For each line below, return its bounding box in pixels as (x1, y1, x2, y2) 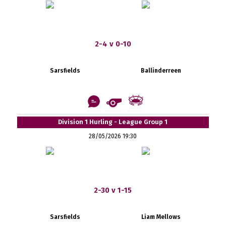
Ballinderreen (140, 67, 181, 74)
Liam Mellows (141, 213, 181, 220)
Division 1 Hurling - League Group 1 (58, 118, 168, 126)
